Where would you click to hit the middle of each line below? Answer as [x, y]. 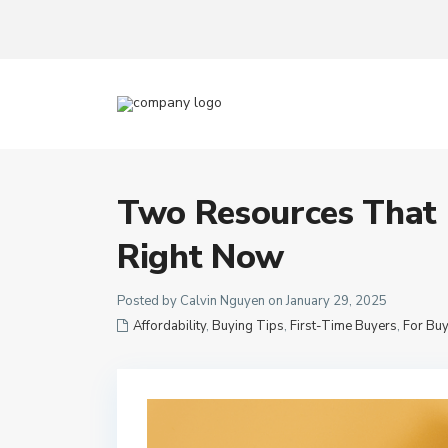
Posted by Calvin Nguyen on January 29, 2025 [252, 301]
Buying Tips [248, 326]
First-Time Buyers [343, 326]
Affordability [169, 326]
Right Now [200, 257]
